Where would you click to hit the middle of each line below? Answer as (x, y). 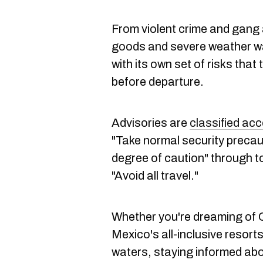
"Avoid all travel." (155, 176)
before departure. (158, 82)
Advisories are (151, 123)
